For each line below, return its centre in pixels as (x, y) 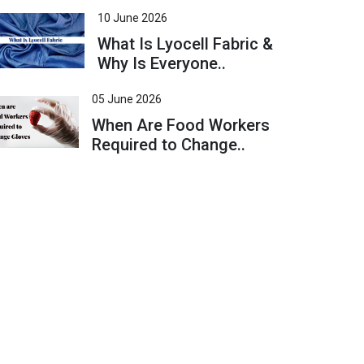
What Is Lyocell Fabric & (185, 44)
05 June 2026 (127, 99)
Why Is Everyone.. (161, 63)
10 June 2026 (132, 18)
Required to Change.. (169, 145)
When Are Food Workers (181, 125)
